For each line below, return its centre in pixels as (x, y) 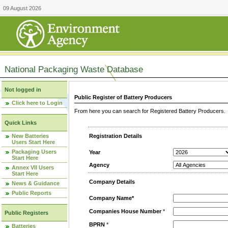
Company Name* (111, 198)
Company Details (112, 182)
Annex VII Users (33, 167)
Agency (99, 165)
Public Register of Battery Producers (123, 97)
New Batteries (30, 136)
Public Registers (26, 213)
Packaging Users (34, 152)
